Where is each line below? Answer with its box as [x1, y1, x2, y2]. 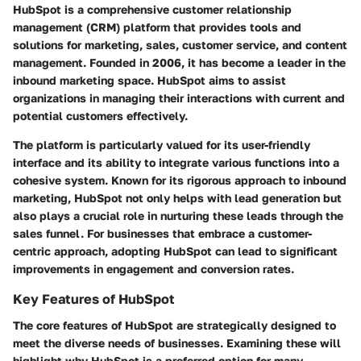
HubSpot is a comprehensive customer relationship [13, 2, 292, 17]
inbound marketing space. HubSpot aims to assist [13, 73, 286, 88]
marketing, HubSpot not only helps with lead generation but [13, 191, 342, 205]
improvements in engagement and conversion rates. [13, 262, 294, 276]
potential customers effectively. [13, 109, 188, 123]
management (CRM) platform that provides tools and [13, 20, 301, 35]
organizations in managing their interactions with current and [13, 91, 345, 106]
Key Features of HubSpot [13, 291, 175, 308]
